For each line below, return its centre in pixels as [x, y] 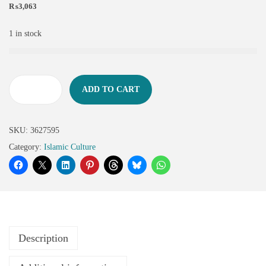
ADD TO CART [111, 89]
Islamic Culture [70, 147]
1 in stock [25, 34]
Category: [26, 147]
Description [43, 238]
